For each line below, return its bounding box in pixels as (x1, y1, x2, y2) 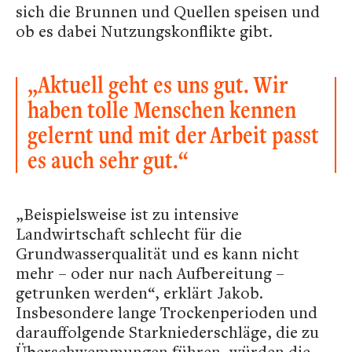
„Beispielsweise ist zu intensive (16, 203, 239, 225)
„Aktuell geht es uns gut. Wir (27, 68, 288, 100)
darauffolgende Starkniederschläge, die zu (16, 321, 319, 343)
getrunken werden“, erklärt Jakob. (16, 281, 263, 303)
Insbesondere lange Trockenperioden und (16, 301, 317, 323)
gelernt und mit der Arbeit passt (27, 119, 319, 150)
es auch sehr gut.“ (27, 144, 189, 175)
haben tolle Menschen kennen (27, 93, 296, 125)
